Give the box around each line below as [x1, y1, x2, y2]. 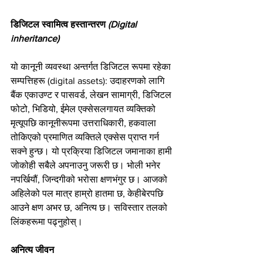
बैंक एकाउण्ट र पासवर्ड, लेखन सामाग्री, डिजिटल [11, 89, 174, 100]
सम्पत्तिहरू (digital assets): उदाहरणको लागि [11, 75, 167, 86]
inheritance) [11, 33, 59, 43]
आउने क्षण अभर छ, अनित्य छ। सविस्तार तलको [11, 202, 170, 213]
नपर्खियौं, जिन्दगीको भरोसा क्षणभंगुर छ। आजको [11, 174, 170, 184]
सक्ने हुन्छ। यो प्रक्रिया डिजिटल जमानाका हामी [11, 146, 174, 156]
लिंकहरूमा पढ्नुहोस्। [11, 216, 83, 227]
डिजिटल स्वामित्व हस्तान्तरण [11, 19, 106, 29]
